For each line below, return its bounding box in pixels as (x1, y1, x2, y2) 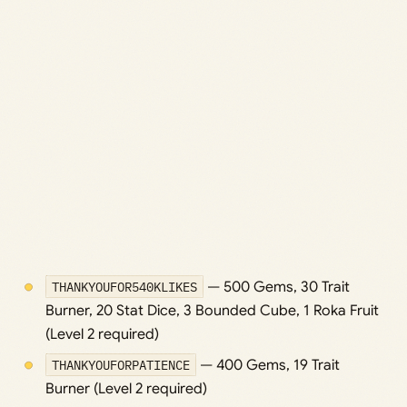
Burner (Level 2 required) (45, 380, 207, 399)
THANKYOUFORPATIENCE (51, 356, 190, 374)
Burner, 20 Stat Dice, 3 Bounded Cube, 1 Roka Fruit (45, 302, 379, 321)
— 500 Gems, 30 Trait (203, 278, 351, 297)
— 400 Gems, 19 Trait (196, 356, 341, 375)
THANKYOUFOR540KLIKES (51, 278, 197, 296)
